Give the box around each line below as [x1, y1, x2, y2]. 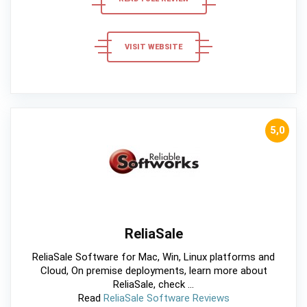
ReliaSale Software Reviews [103, 292, 230, 305]
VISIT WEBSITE [125, 42, 182, 51]
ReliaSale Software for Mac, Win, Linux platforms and [32, 251, 275, 264]
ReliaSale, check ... [113, 278, 194, 291]
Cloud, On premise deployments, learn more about [40, 265, 267, 278]
